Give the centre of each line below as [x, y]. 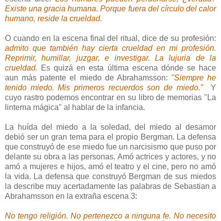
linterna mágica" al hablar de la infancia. [75, 108]
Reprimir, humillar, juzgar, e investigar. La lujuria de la [110, 58]
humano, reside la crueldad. [54, 19]
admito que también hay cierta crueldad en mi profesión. [110, 48]
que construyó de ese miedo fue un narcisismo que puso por [110, 147]
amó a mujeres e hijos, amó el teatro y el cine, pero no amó [110, 167]
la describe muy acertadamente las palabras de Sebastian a [110, 186]
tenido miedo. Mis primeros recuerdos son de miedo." [108, 88]
